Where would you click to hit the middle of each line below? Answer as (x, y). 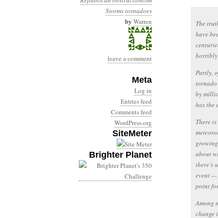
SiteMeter (132, 133)
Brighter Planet (120, 155)
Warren (143, 21)
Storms (115, 11)
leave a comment (130, 58)
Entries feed (136, 101)
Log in (143, 91)
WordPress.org (133, 123)
